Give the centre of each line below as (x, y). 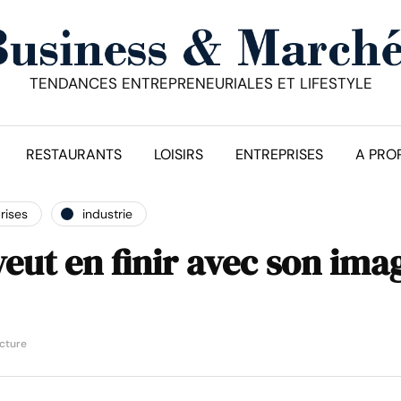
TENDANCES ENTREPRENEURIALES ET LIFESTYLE (200, 83)
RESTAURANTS (74, 154)
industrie (107, 213)
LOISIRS (179, 154)
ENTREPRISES (279, 154)
